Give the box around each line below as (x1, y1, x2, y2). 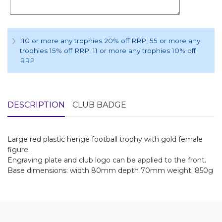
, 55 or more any (146, 37, 200, 45)
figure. (7, 145, 30, 155)
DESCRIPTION (7, 100, 65, 110)
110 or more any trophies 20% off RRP (20, 37, 146, 45)
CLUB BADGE (72, 100, 126, 110)
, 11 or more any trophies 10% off (89, 47, 196, 55)
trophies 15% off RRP (20, 47, 89, 55)
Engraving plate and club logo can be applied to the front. (7, 156, 206, 165)
